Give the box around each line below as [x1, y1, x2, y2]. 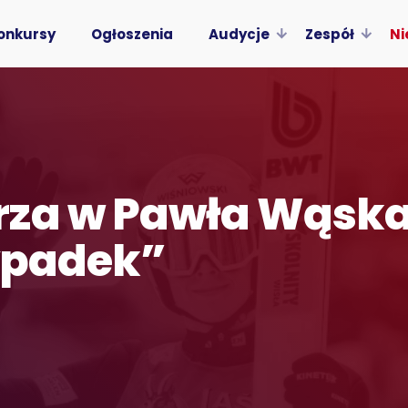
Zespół [304, 24, 354, 44]
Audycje [208, 24, 270, 44]
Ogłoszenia [90, 24, 173, 44]
